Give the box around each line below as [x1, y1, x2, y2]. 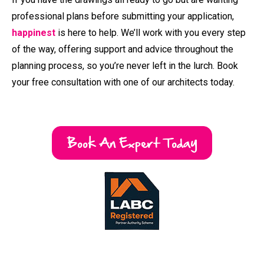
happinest [12, 8, 55, 19]
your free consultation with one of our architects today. [12, 57, 237, 69]
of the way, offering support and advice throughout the [12, 24, 233, 36]
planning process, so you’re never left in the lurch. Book [12, 41, 238, 52]
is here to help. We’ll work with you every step [55, 8, 246, 19]
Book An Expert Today [67, 112, 197, 134]
